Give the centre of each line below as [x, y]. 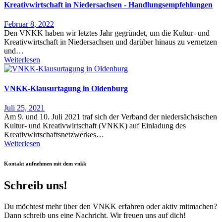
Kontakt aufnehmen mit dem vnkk [45, 163]
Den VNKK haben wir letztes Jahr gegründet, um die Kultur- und [107, 33]
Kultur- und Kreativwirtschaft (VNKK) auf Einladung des [95, 125]
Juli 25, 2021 [24, 108]
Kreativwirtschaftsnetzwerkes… [54, 134]
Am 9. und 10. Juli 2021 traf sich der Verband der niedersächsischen [111, 116]
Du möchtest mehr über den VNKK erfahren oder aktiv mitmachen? [111, 206]
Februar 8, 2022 [29, 24]
